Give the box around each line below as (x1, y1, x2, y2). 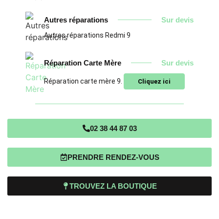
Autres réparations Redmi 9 (44, 31, 131, 39)
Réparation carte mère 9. (44, 77, 124, 85)
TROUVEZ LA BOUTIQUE (69, 182, 157, 190)
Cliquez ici (138, 77, 171, 85)
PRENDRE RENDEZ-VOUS (67, 153, 159, 161)
